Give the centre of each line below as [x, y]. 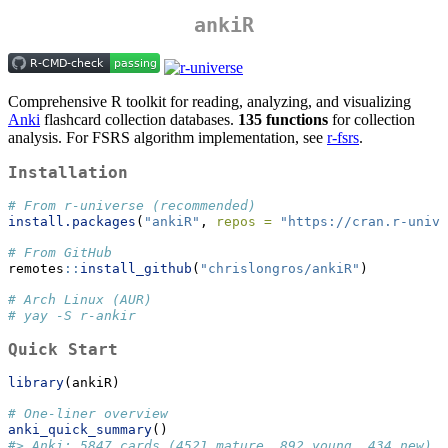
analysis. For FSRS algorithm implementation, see [167, 138]
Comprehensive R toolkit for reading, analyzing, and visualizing [209, 102]
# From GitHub [60, 253]
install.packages [72, 222]
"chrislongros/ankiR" [280, 269]
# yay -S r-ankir [72, 316]
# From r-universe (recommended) [132, 206]
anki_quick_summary [80, 430]
